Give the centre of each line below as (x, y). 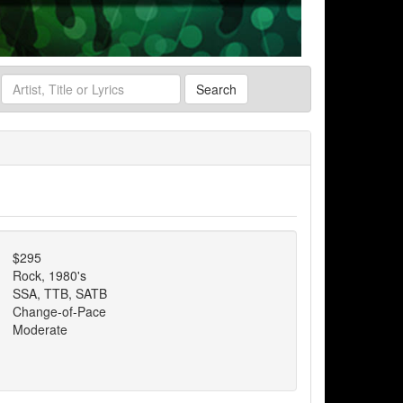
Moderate (40, 330)
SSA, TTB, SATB (60, 294)
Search (216, 90)
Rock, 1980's (50, 276)
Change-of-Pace (60, 312)
